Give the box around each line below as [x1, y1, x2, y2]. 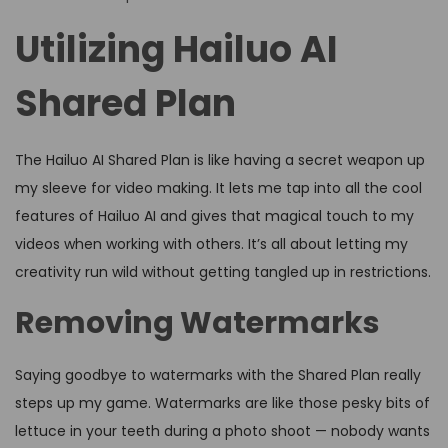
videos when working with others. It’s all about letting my [15, 234, 408, 255]
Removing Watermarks [15, 302, 380, 345]
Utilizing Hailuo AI [15, 24, 338, 76]
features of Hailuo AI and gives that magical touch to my [15, 206, 414, 227]
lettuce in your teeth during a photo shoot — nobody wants [15, 421, 430, 442]
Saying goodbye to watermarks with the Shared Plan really [15, 365, 421, 386]
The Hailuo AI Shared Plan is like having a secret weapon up [15, 150, 425, 171]
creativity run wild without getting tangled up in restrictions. [15, 262, 431, 283]
